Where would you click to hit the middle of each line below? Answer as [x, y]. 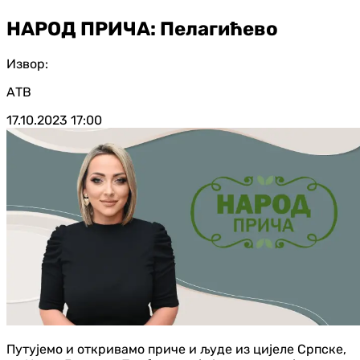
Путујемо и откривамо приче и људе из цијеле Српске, [176, 349]
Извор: [27, 63]
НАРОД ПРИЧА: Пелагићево [142, 29]
